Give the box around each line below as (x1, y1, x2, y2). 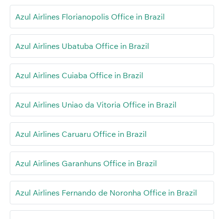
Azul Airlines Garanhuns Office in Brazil (15, 158, 157, 168)
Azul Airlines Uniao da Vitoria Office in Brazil (15, 99, 176, 109)
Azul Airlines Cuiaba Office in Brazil (15, 70, 143, 80)
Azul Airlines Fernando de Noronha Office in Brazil (15, 187, 197, 197)
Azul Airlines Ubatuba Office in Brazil (15, 41, 149, 51)
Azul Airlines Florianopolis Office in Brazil (15, 11, 165, 22)
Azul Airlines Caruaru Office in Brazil (15, 129, 147, 139)
